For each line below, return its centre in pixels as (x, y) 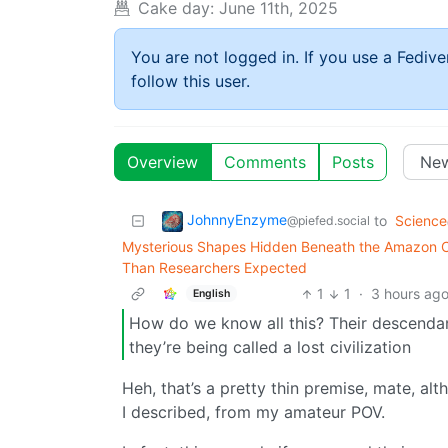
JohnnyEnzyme (237, 220)
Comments (265, 162)
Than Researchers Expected (214, 268)
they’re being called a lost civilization (270, 346)
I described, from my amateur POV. (253, 412)
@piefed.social (328, 221)
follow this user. (190, 81)
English (211, 293)
